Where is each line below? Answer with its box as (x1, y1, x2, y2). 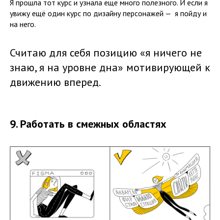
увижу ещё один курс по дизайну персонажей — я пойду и (10, 8, 207, 18)
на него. (10, 19, 37, 29)
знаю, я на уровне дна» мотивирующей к (10, 60, 210, 74)
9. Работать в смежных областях (10, 117, 166, 131)
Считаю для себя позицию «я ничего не (10, 46, 202, 59)
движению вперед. (10, 75, 103, 89)
